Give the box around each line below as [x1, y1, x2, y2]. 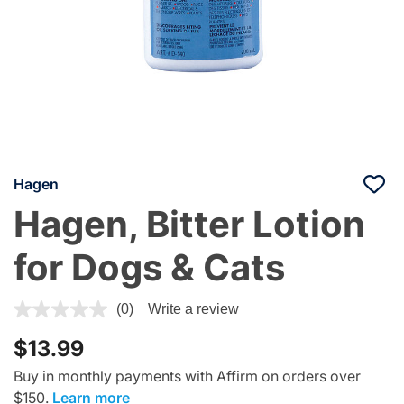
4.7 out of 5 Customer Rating [13, 297, 203, 316]
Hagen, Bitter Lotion [14, 201, 365, 246]
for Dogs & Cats [14, 244, 285, 289]
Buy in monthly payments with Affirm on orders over [14, 366, 361, 385]
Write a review [148, 300, 239, 317]
